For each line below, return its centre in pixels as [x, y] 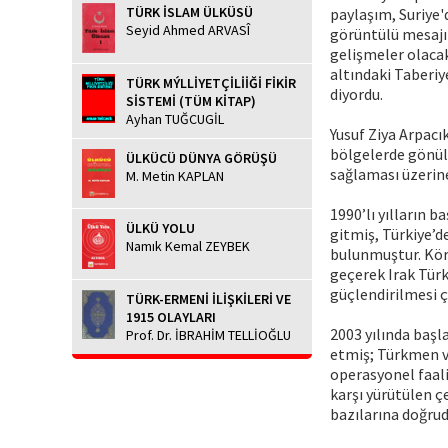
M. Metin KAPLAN [175, 175]
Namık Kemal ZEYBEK [188, 246]
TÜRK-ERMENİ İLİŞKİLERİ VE [208, 298]
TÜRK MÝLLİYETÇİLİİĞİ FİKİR [211, 82]
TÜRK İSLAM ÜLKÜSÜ [189, 12]
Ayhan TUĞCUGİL [175, 118]
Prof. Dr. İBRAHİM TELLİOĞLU [208, 334]
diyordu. [356, 93]
